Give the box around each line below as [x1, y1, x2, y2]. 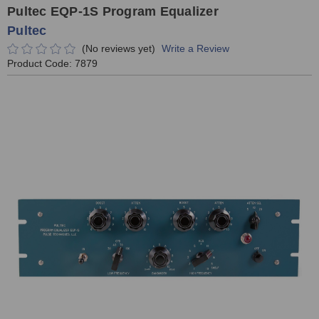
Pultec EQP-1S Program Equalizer [7, 4, 219, 19]
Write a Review [161, 43, 229, 54]
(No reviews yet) [81, 43, 155, 54]
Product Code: [7, 58, 75, 69]
